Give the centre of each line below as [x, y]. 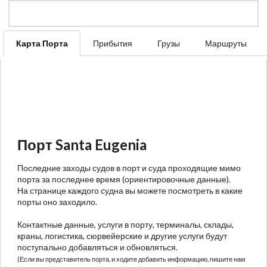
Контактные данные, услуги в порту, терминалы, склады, [125, 224]
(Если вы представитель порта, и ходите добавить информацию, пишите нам [131, 259]
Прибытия [113, 43]
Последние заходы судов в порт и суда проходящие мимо [129, 167]
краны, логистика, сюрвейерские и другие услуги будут [122, 235]
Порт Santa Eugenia [82, 144]
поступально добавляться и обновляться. [97, 247]
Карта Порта [42, 43]
